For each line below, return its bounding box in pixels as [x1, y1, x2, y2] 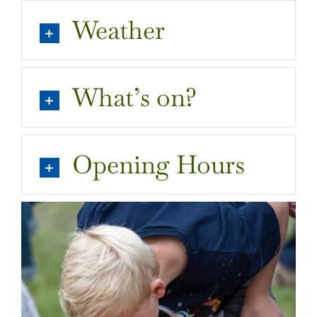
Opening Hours [71, 147, 245, 181]
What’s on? [71, 80, 197, 114]
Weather [71, 13, 165, 47]
